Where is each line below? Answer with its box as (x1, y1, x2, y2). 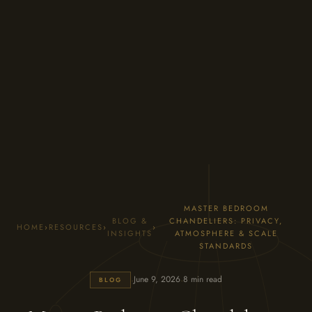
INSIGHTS (107, 227, 153, 239)
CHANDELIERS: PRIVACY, (169, 214, 283, 226)
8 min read (183, 273, 222, 286)
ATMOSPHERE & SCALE (174, 227, 278, 239)
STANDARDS (199, 240, 253, 251)
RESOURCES (49, 221, 103, 233)
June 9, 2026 (134, 273, 180, 286)
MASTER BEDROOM (183, 202, 269, 214)
